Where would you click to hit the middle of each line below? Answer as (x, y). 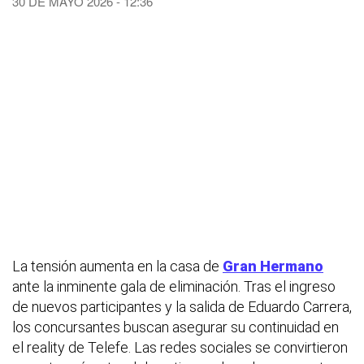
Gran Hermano (273, 266)
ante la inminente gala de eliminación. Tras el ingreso (174, 286)
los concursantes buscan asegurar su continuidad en (175, 327)
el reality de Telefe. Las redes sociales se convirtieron (180, 347)
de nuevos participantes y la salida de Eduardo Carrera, (182, 306)
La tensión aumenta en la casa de (117, 266)
